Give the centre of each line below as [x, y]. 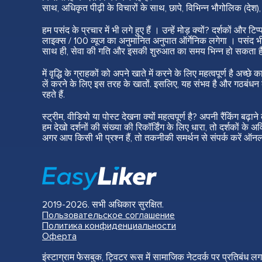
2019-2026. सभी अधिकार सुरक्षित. [103, 205]
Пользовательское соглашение [108, 216]
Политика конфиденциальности [109, 226]
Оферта [59, 237]
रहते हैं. [54, 95]
